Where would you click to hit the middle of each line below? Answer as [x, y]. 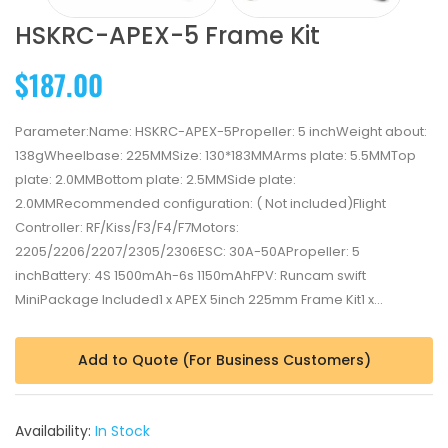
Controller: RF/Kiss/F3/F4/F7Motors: [127, 227]
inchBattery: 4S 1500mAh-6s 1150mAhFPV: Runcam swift [190, 275]
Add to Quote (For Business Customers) [224, 360]
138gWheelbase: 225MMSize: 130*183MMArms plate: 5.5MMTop [215, 155]
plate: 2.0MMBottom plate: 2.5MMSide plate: [155, 179]
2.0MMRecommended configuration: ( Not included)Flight [200, 203]
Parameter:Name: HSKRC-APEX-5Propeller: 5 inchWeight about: [221, 131]
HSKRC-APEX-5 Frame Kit [167, 35]
